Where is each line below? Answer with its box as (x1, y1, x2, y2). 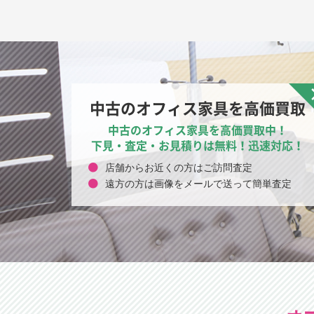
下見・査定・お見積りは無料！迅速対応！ (91, 137, 304, 154)
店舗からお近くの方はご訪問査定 (105, 163, 253, 174)
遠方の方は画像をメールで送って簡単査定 (105, 179, 292, 190)
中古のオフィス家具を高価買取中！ (108, 121, 287, 139)
